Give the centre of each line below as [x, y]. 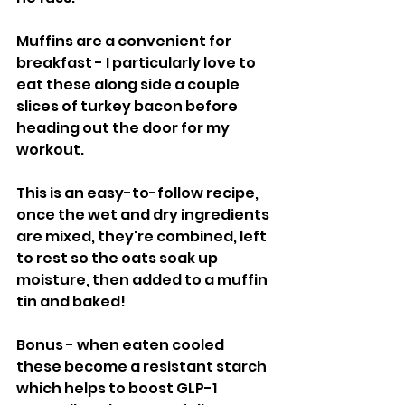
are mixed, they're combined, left [143, 236]
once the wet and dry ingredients [144, 215]
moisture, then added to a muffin [143, 280]
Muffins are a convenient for [125, 41]
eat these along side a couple [129, 85]
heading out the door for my [124, 128]
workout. [52, 150]
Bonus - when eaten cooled [122, 345]
